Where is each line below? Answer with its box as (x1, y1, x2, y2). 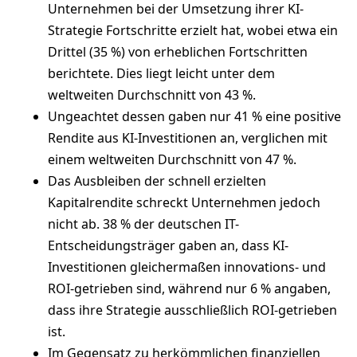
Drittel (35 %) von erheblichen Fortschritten (48, 42, 308, 61)
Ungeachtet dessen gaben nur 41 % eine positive (48, 107, 341, 125)
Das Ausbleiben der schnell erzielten (48, 171, 266, 190)
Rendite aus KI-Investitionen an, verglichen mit (48, 128, 328, 147)
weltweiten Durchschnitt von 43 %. (48, 85, 256, 104)
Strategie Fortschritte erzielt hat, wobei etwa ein (48, 21, 338, 39)
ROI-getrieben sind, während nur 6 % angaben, (48, 279, 331, 297)
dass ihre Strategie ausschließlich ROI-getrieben (48, 300, 337, 319)
